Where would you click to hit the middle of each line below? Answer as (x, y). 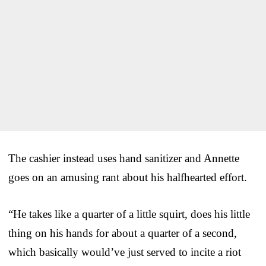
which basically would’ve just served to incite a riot (125, 252)
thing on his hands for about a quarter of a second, (123, 233)
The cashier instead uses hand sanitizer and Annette (124, 158)
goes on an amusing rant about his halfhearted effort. (128, 177)
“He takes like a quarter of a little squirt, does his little (129, 214)
